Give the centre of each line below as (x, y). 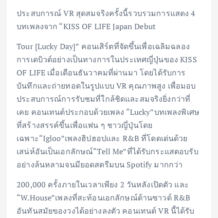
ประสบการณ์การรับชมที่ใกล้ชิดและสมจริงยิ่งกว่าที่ (104, 99)
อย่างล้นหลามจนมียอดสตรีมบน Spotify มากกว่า (100, 165)
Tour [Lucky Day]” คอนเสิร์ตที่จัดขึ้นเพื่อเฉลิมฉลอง (103, 46)
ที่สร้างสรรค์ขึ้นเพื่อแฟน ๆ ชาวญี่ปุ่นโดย (85, 125)
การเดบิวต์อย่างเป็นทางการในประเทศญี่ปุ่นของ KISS (107, 60)
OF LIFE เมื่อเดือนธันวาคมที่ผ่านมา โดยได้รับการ (101, 73)
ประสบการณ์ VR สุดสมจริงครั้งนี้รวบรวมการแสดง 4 (106, 13)
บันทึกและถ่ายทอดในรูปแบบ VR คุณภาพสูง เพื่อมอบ (106, 86)
